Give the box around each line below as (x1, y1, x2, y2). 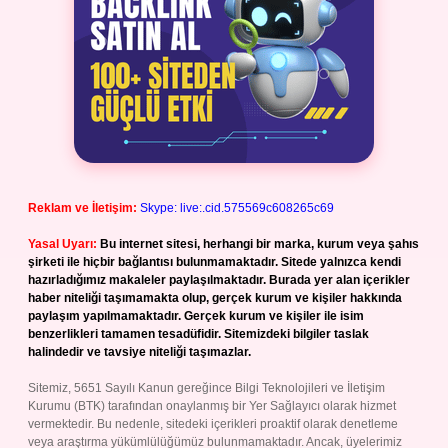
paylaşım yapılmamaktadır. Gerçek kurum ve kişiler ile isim (28, 309, 364, 323)
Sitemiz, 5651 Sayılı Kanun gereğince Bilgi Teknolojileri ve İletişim (28, 381, 385, 395)
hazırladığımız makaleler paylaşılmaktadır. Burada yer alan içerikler (28, 273, 410, 287)
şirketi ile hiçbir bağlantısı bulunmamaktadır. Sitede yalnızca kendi (28, 255, 401, 269)
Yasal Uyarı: (28, 237, 97, 251)
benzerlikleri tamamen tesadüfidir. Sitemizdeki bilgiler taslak (28, 327, 369, 341)
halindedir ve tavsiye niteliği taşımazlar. (28, 345, 251, 359)
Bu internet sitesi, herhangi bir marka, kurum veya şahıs (100, 237, 419, 251)
